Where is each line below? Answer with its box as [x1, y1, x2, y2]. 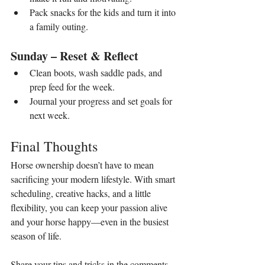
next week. [30, 109, 70, 122]
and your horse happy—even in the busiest [11, 215, 171, 228]
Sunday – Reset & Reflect [11, 47, 138, 65]
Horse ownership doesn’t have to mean [11, 159, 156, 172]
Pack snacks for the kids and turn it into [30, 6, 178, 19]
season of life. [11, 230, 62, 243]
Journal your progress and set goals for [30, 95, 174, 108]
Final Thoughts [11, 137, 98, 156]
